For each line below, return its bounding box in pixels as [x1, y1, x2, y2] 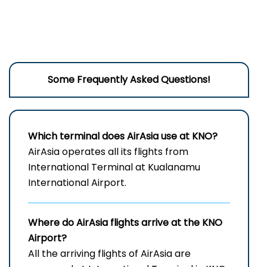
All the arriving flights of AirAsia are [28, 247, 191, 261]
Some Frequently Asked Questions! [48, 73, 210, 87]
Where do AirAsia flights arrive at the [28, 216, 202, 230]
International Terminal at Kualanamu [28, 160, 200, 175]
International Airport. [28, 176, 126, 190]
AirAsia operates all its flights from [28, 145, 188, 159]
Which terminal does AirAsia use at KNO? [28, 129, 218, 144]
